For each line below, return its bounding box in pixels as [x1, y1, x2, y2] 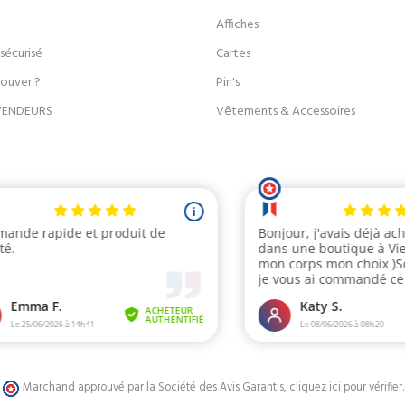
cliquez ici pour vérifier [288, 379, 402, 398]
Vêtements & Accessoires [216, 101, 355, 123]
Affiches [216, 14, 259, 36]
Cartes [216, 43, 250, 65]
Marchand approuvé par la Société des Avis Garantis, [22, 379, 289, 398]
